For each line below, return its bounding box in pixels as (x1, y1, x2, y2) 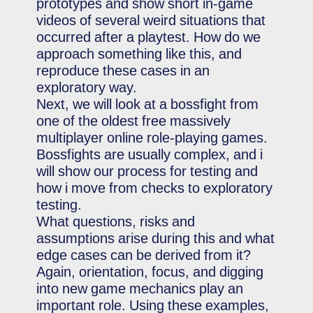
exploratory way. (36, 80, 138, 95)
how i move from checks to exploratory (36, 180, 273, 196)
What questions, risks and (36, 214, 196, 229)
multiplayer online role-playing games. (36, 130, 268, 145)
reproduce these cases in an (36, 63, 210, 78)
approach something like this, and (36, 46, 242, 61)
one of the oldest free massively (36, 113, 231, 129)
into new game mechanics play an (36, 281, 244, 296)
